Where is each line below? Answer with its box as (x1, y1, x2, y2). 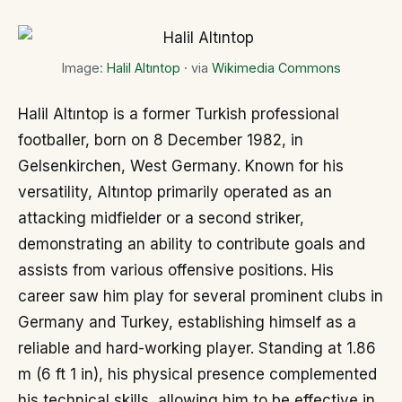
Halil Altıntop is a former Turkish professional (18, 105, 339, 124)
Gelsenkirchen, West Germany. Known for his (18, 157, 344, 176)
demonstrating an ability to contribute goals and (18, 235, 365, 254)
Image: (61, 59, 107, 75)
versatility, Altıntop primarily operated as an (18, 183, 332, 202)
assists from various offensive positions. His (18, 261, 334, 280)
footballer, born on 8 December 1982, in (18, 131, 303, 150)
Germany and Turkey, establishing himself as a (18, 313, 356, 332)
